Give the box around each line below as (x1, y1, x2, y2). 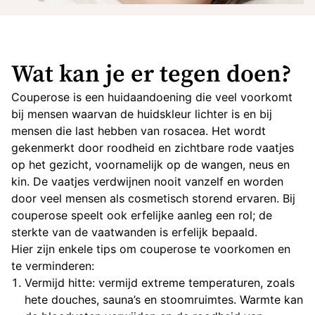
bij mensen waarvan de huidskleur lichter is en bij (11, 107, 272, 121)
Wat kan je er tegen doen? (11, 60, 292, 89)
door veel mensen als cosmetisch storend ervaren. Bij (11, 191, 295, 205)
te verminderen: (11, 259, 94, 273)
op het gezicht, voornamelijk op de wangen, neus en (11, 157, 290, 172)
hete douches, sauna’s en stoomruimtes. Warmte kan (25, 292, 304, 307)
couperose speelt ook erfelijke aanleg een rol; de (11, 208, 272, 222)
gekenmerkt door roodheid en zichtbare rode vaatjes (11, 141, 294, 155)
